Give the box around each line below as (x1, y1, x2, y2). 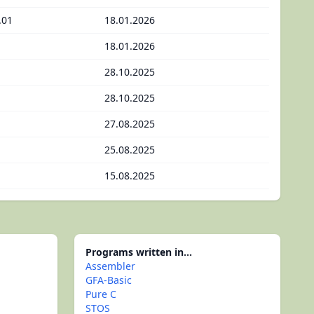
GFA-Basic (86, 273, 132, 287)
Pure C (86, 287, 116, 301)
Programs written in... (86, 245, 192, 259)
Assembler (86, 259, 135, 273)
